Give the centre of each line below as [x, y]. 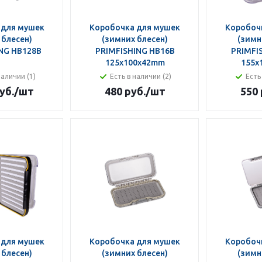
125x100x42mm [135, 63]
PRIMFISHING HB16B [135, 51]
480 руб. [125, 91]
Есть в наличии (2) [141, 76]
